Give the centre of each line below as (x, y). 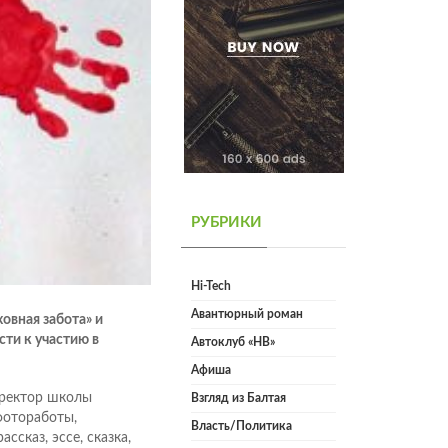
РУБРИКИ (226, 223)
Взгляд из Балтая (238, 398)
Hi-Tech (211, 286)
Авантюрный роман (247, 314)
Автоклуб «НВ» (233, 342)
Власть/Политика (241, 426)
